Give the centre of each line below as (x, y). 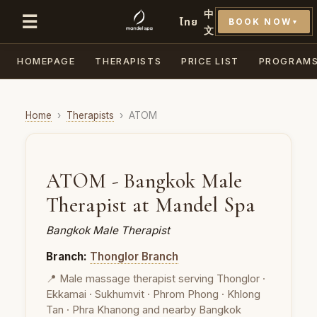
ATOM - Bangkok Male (144, 181)
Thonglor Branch (134, 257)
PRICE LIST (210, 61)
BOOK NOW (260, 22)
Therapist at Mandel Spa (150, 205)
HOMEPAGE (46, 61)
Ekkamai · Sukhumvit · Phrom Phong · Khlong (153, 294)
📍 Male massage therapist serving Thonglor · (156, 279)
